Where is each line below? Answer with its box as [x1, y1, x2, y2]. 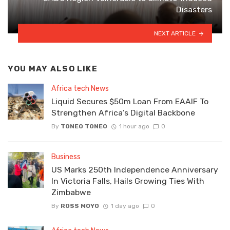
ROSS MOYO [61, 202, 99, 210]
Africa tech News [51, 84, 109, 93]
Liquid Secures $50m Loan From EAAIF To [51, 96, 208, 106]
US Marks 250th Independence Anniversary [51, 164, 218, 175]
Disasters [176, 5, 212, 15]
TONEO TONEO [61, 122, 107, 130]
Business [51, 152, 81, 161]
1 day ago [110, 202, 139, 210]
